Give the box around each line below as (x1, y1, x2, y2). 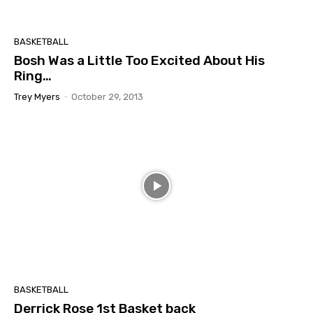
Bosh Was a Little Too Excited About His (14, 52, 265, 68)
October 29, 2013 (71, 91, 143, 102)
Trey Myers (14, 91, 60, 102)
